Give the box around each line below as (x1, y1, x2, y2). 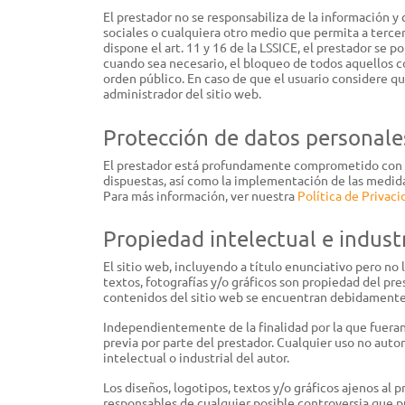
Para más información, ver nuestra (103, 186, 297, 203)
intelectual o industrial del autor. (103, 349, 289, 366)
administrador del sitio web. (103, 85, 261, 102)
